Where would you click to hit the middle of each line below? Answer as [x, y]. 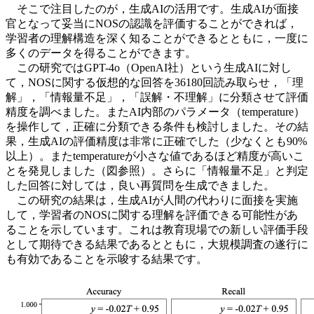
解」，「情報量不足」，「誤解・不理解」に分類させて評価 [157, 97]
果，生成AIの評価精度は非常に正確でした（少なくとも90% [156, 142]
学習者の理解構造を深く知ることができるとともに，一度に [157, 39]
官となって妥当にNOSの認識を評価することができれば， [152, 24]
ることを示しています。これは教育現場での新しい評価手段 [157, 230]
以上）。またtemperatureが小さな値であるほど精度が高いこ [155, 156]
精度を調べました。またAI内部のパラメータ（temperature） [155, 112]
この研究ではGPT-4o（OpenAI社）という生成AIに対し [149, 68]
